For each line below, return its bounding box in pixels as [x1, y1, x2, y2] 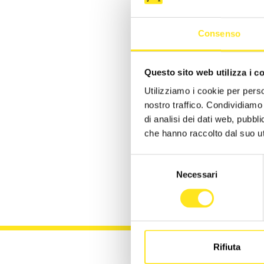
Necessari [176, 169, 217, 180]
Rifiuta [213, 242, 240, 252]
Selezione [130, 156, 169, 166]
